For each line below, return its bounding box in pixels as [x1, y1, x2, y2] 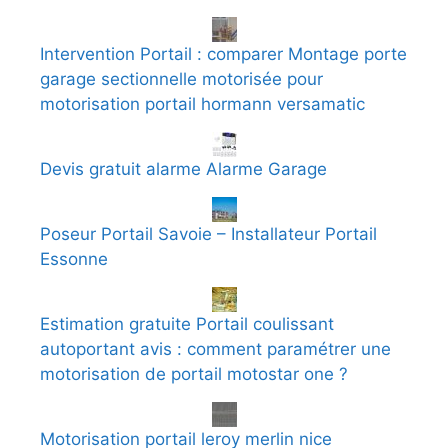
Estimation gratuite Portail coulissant [40, 313, 334, 334]
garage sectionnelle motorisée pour [40, 68, 323, 89]
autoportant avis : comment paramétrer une [40, 338, 391, 359]
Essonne [40, 248, 108, 269]
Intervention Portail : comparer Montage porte [40, 43, 407, 64]
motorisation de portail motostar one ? [40, 363, 348, 384]
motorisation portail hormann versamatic [40, 93, 365, 114]
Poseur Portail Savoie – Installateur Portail [40, 223, 377, 244]
